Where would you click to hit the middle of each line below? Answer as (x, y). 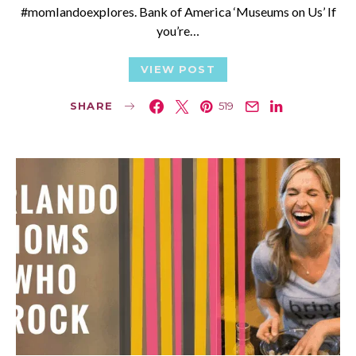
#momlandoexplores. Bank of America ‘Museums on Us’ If (178, 11)
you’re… (178, 30)
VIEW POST (178, 69)
